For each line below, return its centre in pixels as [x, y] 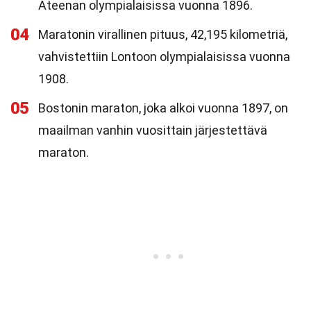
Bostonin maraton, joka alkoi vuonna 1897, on [163, 108]
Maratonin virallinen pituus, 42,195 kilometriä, [163, 34]
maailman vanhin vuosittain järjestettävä [153, 130]
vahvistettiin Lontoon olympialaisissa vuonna [164, 57]
